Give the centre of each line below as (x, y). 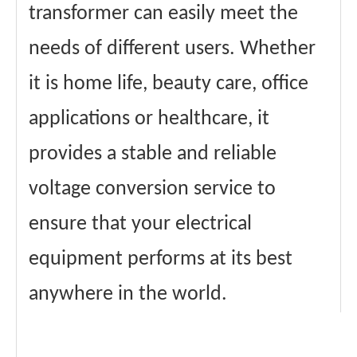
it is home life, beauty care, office (169, 84)
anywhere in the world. (128, 295)
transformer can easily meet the (163, 14)
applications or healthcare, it (149, 120)
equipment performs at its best (161, 260)
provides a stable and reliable (153, 155)
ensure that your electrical (140, 225)
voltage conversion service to (152, 190)
